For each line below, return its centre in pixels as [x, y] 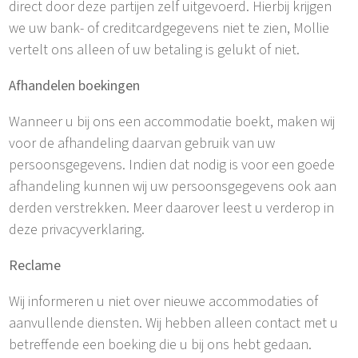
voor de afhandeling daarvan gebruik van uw [142, 144]
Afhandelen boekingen [75, 86]
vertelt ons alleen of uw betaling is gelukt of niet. [155, 50]
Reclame [35, 266]
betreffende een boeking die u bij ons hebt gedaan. [161, 345]
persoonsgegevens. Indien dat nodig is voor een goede [172, 165]
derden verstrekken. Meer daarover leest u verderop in [172, 209]
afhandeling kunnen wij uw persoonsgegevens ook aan [173, 187]
